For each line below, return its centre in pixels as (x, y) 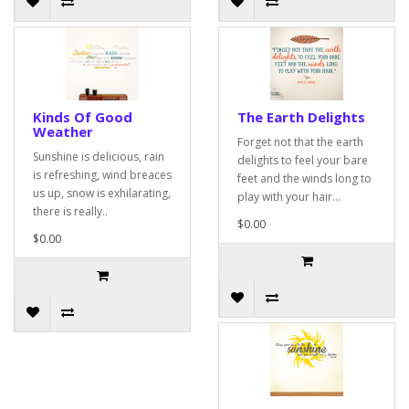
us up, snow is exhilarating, (102, 194)
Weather (63, 132)
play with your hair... (289, 197)
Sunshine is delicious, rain (99, 157)
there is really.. (70, 212)
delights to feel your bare (303, 161)
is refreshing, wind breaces (102, 175)
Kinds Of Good (83, 117)
